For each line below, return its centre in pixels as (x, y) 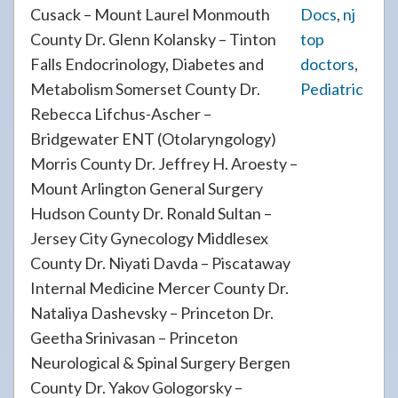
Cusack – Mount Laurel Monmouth (150, 14)
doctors (327, 64)
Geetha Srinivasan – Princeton (134, 338)
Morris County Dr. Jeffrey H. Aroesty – (164, 163)
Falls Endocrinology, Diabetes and (147, 64)
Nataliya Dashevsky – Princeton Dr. (152, 313)
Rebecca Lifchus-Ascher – (121, 114)
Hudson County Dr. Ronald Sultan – (151, 213)
